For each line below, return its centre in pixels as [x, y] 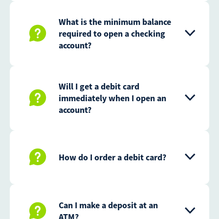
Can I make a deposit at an [108, 205]
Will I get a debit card [99, 87]
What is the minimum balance [115, 22]
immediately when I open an [112, 98]
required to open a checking [112, 34]
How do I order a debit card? [112, 157]
